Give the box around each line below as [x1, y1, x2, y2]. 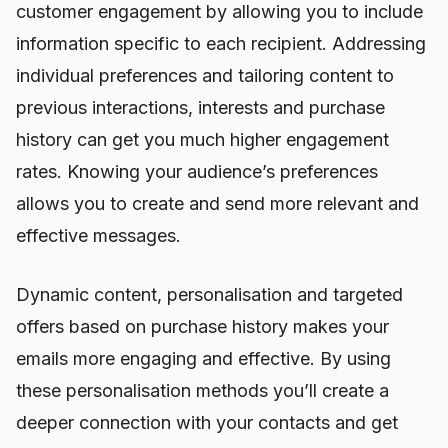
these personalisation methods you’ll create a [16, 380, 389, 401]
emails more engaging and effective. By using [16, 348, 391, 369]
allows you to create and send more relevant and [16, 193, 419, 214]
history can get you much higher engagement [16, 129, 389, 150]
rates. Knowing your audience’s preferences [16, 161, 378, 182]
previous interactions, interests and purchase [16, 97, 385, 118]
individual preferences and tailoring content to [16, 65, 394, 86]
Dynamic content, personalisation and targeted [16, 284, 403, 305]
